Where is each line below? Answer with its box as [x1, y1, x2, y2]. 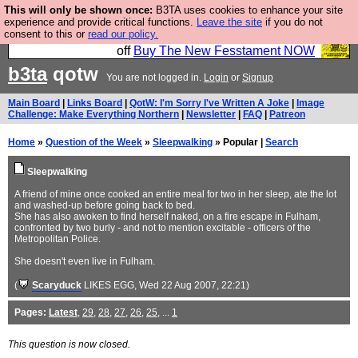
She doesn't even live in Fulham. [14, 256, 155, 267]
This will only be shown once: [4, 4, 153, 16]
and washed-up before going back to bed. [14, 200, 195, 211]
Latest [49, 307, 78, 318]
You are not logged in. [104, 72, 204, 83]
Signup [242, 72, 273, 83]
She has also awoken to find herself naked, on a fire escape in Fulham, [14, 211, 320, 222]
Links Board [67, 97, 122, 109]
